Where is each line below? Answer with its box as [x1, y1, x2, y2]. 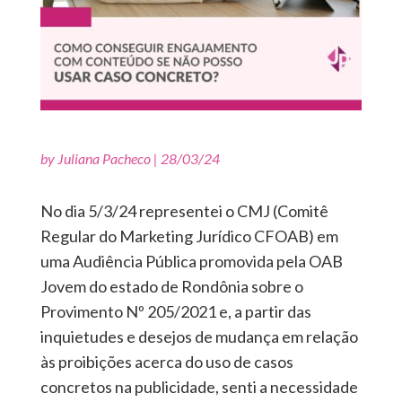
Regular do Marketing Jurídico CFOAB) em [39, 226, 338, 247]
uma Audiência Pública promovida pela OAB [39, 251, 343, 272]
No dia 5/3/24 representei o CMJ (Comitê [39, 201, 328, 222]
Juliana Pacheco [57, 150, 151, 168]
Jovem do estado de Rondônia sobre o [39, 276, 303, 297]
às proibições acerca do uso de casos [39, 352, 293, 372]
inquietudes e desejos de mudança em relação [39, 327, 358, 347]
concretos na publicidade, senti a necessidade [39, 377, 358, 398]
